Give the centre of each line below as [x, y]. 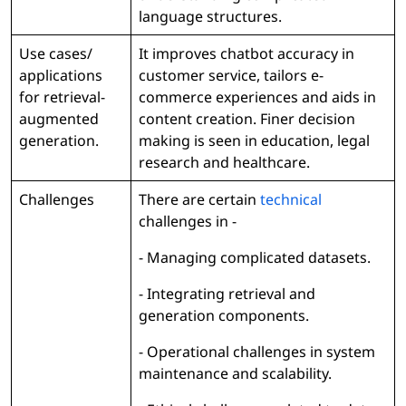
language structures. [210, 17]
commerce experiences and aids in [257, 97]
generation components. [224, 316]
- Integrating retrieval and [227, 294]
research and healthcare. [224, 163]
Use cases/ [56, 54]
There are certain [199, 200]
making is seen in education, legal [254, 141]
